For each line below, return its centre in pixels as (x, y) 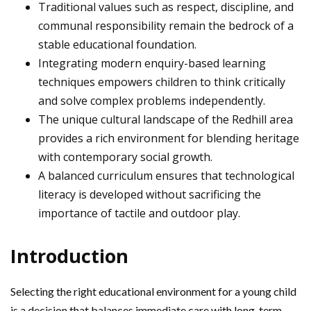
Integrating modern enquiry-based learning (152, 63)
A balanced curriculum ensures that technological (166, 176)
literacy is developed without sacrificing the (150, 194)
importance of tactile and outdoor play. (139, 213)
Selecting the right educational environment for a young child (153, 291)
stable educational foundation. (117, 44)
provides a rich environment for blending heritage (169, 138)
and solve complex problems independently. (152, 101)
